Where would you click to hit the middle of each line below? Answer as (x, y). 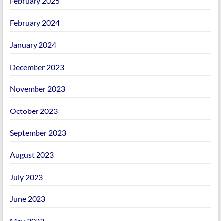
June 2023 (27, 199)
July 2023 (26, 177)
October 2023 (34, 110)
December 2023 (37, 67)
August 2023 (32, 155)
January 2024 (33, 45)
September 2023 (38, 133)
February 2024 (35, 23)
